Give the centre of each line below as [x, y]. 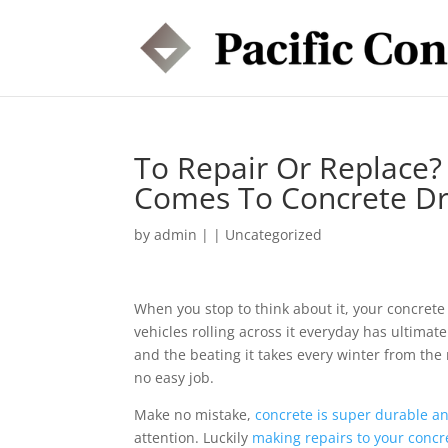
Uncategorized [274, 234]
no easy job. [174, 377]
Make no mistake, [195, 414]
